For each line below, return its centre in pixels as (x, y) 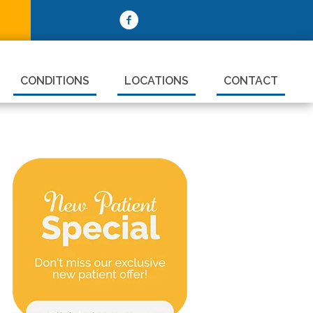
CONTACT (250, 81)
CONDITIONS (54, 81)
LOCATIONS (156, 81)
